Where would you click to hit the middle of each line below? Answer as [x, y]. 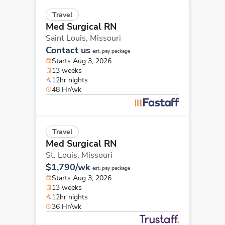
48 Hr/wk [67, 89]
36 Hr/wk [67, 206]
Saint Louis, [68, 38]
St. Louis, [64, 155]
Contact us [68, 50]
